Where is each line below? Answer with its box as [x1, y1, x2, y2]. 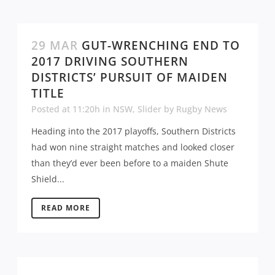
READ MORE [41, 202, 90, 213]
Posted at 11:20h [31, 103, 100, 115]
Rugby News [176, 103, 227, 115]
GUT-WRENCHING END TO [82, 37, 240, 53]
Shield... [31, 172, 64, 185]
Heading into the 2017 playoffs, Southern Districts [31, 125, 236, 137]
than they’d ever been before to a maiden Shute [31, 157, 228, 169]
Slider [137, 103, 161, 115]
